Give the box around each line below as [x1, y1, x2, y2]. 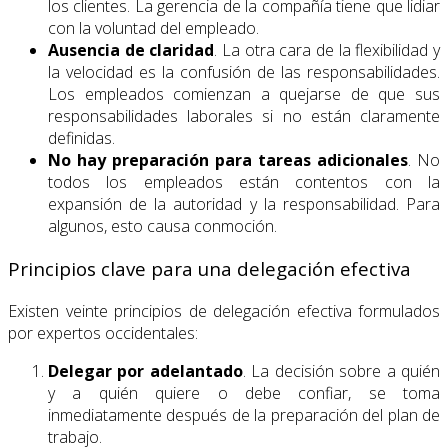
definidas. [48, 127, 115, 150]
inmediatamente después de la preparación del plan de [48, 403, 440, 426]
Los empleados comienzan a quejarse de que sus [48, 83, 440, 106]
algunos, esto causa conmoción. [48, 215, 277, 238]
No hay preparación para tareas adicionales [48, 149, 408, 172]
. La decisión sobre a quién [242, 359, 441, 382]
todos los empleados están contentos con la [48, 171, 440, 194]
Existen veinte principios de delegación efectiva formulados [8, 299, 440, 322]
